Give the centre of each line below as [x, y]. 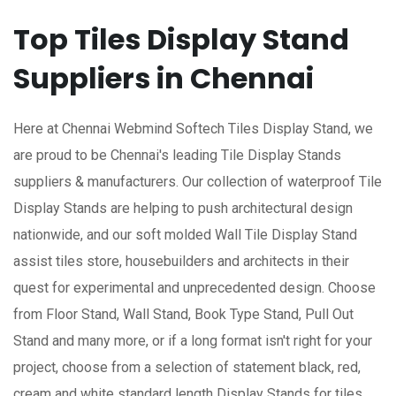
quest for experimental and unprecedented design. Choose [194, 288]
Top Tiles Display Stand [181, 39]
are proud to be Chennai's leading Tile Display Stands [177, 155]
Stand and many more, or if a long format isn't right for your [193, 341]
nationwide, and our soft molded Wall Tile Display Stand [185, 235]
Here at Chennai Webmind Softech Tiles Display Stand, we [193, 129]
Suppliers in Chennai [164, 78]
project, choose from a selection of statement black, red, [187, 367]
